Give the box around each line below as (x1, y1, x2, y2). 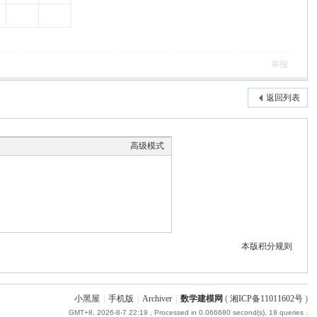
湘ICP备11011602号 (229, 294, 303, 304)
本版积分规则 (241, 241, 293, 251)
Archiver (142, 294, 172, 304)
